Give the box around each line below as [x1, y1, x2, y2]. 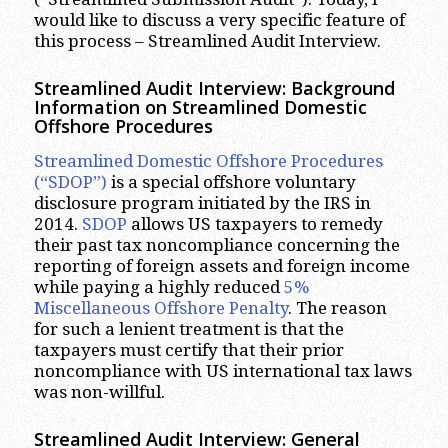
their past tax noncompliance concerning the [33, 234, 400, 255]
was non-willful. [33, 381, 165, 402]
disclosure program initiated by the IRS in [33, 192, 371, 213]
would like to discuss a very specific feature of [33, 10, 405, 31]
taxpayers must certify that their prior [33, 339, 344, 360]
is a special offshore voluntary [106, 171, 356, 192]
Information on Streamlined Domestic [33, 95, 367, 120]
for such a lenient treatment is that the [33, 318, 344, 339]
